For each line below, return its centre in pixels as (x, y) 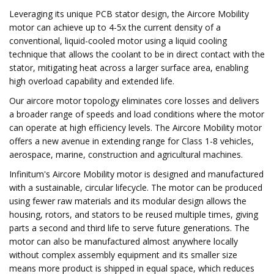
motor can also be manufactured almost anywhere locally (124, 241)
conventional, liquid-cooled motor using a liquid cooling (118, 41)
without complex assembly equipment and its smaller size (123, 255)
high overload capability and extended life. (92, 81)
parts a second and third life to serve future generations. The (129, 228)
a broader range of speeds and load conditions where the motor (137, 114)
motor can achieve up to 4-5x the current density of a (115, 27)
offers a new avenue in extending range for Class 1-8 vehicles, (131, 141)
